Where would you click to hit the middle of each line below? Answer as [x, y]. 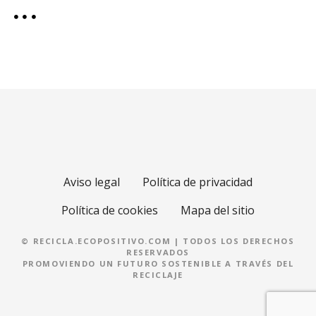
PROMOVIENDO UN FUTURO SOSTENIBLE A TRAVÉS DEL [158, 264]
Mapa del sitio [218, 210]
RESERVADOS [158, 253]
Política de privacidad [197, 182]
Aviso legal [92, 182]
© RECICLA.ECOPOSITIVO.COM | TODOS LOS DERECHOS [158, 241]
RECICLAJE [158, 275]
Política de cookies [110, 210]
